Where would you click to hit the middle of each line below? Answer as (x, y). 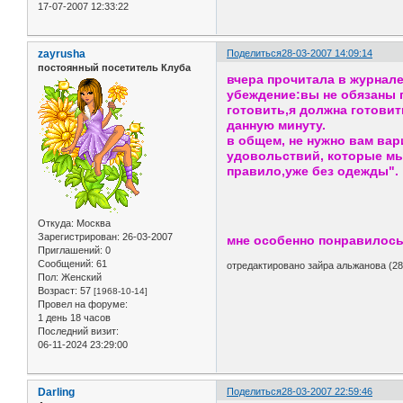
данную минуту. (277, 125)
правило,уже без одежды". (313, 171)
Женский (80, 278)
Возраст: (58, 291)
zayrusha (62, 54)
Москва (92, 224)
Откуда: (56, 224)
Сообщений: (66, 264)
